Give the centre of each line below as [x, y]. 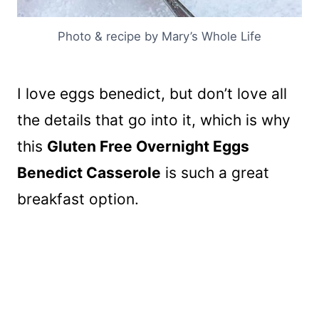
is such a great [215, 172]
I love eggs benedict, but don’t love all [152, 93]
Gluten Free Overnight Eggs [148, 146]
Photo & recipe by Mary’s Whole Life [159, 36]
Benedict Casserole [89, 172]
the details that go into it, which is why [154, 120]
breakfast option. [78, 199]
